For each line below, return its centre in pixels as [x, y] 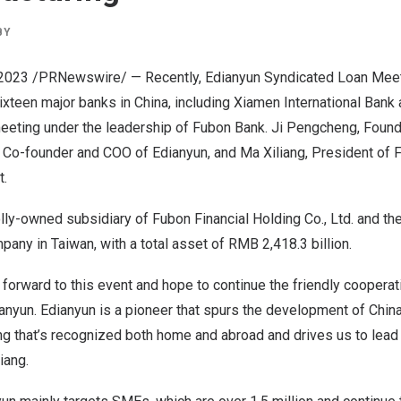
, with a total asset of [161, 244]
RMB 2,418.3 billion [289, 244]
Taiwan [73, 244]
